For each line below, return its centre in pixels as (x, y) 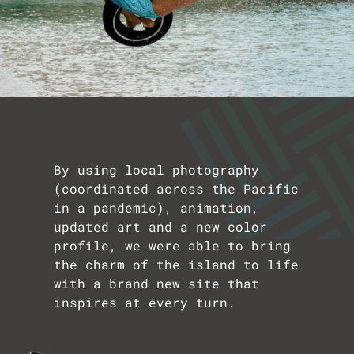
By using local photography (156, 169)
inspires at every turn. (145, 302)
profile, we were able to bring (172, 245)
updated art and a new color (160, 226)
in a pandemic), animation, (156, 207)
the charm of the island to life (176, 264)
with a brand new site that (156, 283)
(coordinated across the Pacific (176, 188)
